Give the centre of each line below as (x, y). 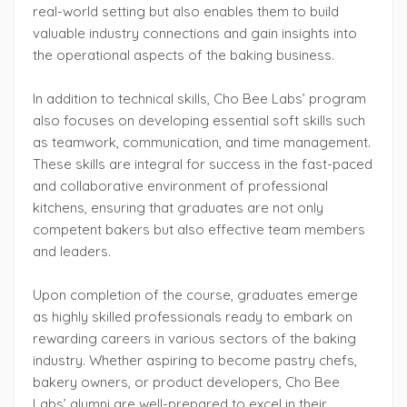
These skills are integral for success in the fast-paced (203, 164)
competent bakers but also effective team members (199, 229)
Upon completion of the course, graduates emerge (195, 295)
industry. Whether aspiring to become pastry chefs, (195, 360)
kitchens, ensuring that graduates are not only (178, 208)
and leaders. (72, 251)
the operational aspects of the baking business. (184, 55)
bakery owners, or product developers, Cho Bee (186, 382)
